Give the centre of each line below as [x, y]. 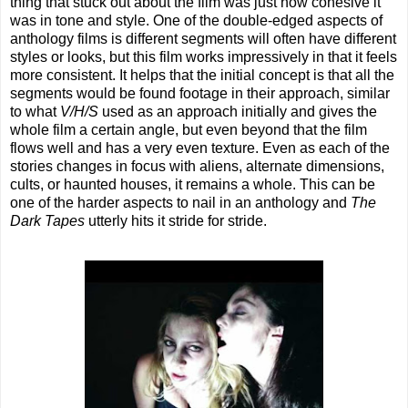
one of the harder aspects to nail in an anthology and [180, 203]
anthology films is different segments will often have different [203, 39]
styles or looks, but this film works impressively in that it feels [204, 57]
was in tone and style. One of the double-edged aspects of [196, 21]
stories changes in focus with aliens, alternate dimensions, [197, 167]
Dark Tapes [47, 221]
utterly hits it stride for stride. [176, 221]
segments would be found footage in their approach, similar [200, 94]
